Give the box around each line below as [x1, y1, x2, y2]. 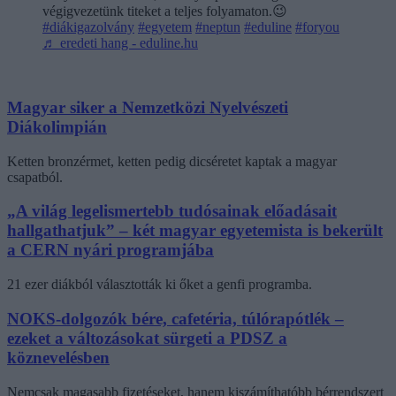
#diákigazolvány [42, 19, 134, 35]
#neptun [195, 19, 240, 35]
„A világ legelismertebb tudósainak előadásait [7, 202, 337, 221]
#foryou [295, 19, 339, 35]
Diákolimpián [7, 118, 107, 136]
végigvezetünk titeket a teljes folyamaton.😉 [42, 4, 287, 19]
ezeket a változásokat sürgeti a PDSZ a [7, 328, 287, 347]
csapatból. [7, 169, 63, 185]
